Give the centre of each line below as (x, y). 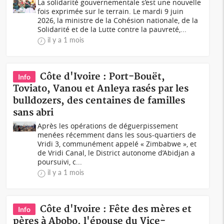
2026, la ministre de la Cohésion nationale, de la (118, 20)
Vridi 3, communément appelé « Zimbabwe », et (117, 144)
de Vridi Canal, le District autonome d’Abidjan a (116, 153)
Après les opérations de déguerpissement (108, 126)
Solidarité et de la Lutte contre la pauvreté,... (112, 29)
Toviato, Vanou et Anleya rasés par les (101, 89)
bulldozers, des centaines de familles (99, 101)
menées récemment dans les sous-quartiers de (117, 135)
